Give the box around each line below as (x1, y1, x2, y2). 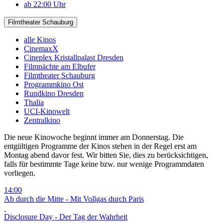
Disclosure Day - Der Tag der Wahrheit (4, 212, 127, 221)
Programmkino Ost (24, 80, 84, 89)
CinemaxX (24, 44, 58, 53)
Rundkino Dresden (24, 89, 84, 98)
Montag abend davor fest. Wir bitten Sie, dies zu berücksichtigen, (4, 150, 208, 159)
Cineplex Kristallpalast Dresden (24, 53, 123, 62)
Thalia (24, 98, 44, 107)
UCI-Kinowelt (24, 107, 70, 115)
